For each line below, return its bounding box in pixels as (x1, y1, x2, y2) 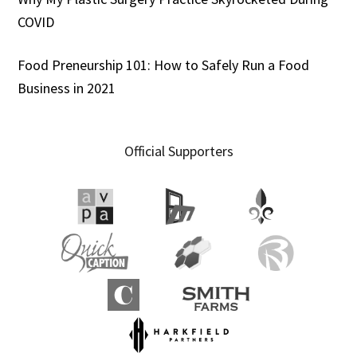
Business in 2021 (18, 79, 116, 98)
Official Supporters (124, 142, 233, 161)
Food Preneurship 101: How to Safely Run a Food (18, 56, 310, 75)
